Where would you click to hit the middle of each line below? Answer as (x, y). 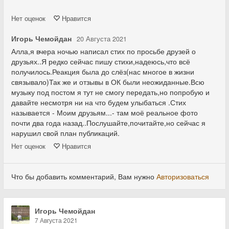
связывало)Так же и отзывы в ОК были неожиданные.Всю (108, 82)
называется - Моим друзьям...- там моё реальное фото (105, 112)
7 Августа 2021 (56, 220)
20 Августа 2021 (102, 39)
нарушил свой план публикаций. (65, 133)
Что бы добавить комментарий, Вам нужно (84, 176)
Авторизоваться (183, 176)
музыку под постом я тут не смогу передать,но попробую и (110, 92)
